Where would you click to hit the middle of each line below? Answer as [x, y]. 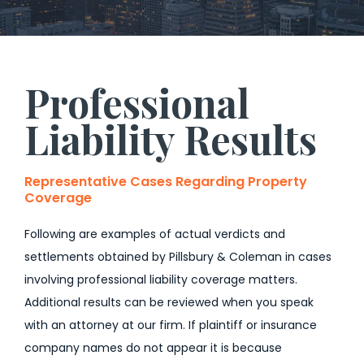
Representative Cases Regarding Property [166, 182]
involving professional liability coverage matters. [161, 279]
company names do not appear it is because [153, 348]
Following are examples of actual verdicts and [155, 234]
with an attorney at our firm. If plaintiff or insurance [171, 325]
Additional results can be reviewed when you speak [169, 302]
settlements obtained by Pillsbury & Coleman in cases [178, 257]
